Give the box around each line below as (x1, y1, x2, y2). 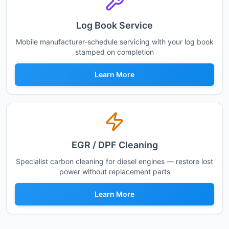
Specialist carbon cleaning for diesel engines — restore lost (16, 157, 213, 166)
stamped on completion (75, 48, 154, 56)
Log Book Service (76, 20, 153, 31)
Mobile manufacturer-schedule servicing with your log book (15, 37, 214, 46)
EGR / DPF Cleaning (71, 140, 158, 150)
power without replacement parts (59, 167, 170, 176)
